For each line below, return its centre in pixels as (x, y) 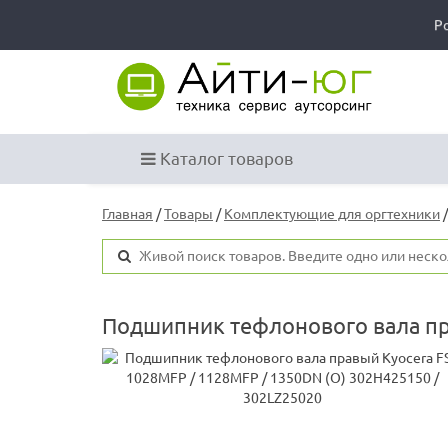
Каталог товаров (224, 159)
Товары (188, 214)
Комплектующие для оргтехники (332, 214)
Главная (127, 214)
